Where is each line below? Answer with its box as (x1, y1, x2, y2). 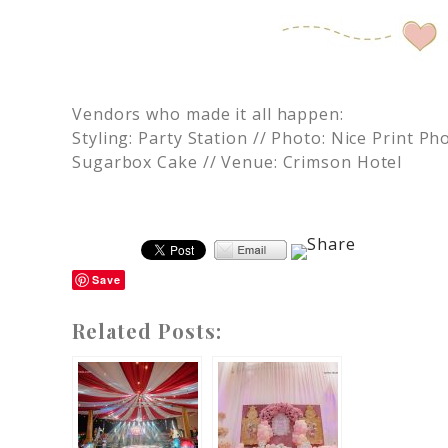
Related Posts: (72, 317, 222, 344)
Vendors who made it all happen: (72, 103, 344, 125)
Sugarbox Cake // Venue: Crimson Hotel (72, 151, 403, 173)
